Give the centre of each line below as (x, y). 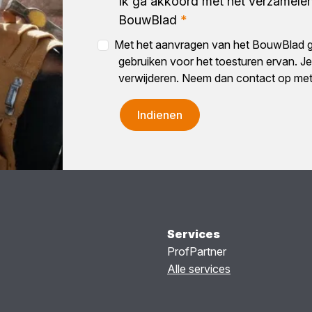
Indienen (159, 115)
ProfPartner (197, 251)
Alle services (199, 268)
